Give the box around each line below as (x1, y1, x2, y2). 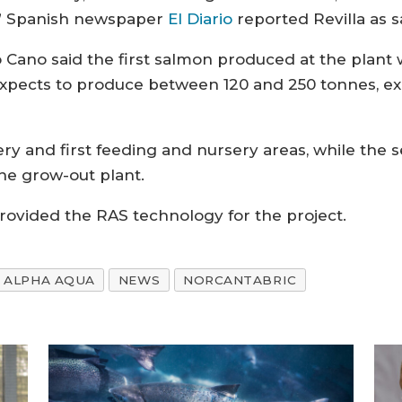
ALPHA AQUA (4, 273, 95, 288)
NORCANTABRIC (183, 273, 297, 288)
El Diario (168, 10, 233, 29)
